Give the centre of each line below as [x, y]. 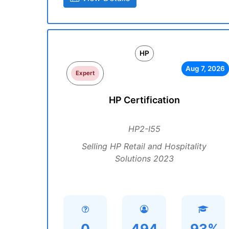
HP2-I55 [144, 129]
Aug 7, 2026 [205, 68]
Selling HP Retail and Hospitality [144, 146]
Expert [85, 73]
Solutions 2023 [144, 158]
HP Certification [144, 100]
